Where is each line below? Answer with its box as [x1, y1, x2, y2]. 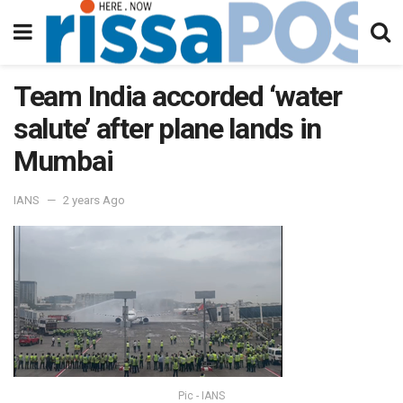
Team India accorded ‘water [13, 79, 342, 113]
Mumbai [13, 144, 113, 178]
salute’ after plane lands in [13, 112, 322, 146]
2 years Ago [63, 193, 125, 207]
